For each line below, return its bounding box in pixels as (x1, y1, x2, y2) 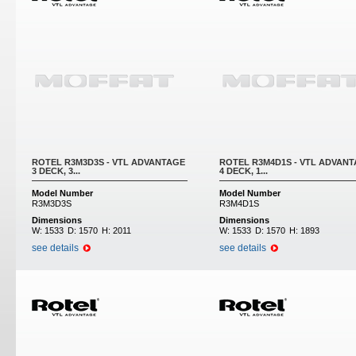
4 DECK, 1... (219, 166, 268, 176)
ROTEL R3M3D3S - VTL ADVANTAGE (32, 157, 185, 167)
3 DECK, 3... (32, 166, 80, 176)
